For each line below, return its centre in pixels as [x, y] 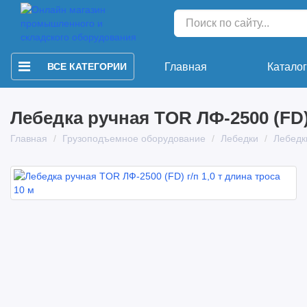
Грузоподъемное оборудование [134, 138]
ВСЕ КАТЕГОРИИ [87, 66]
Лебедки [240, 138]
